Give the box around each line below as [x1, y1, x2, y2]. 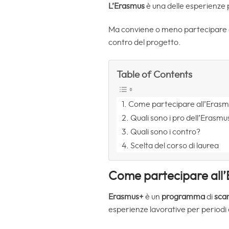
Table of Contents [117, 70, 192, 80]
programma [162, 192, 207, 201]
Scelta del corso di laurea [130, 141, 219, 150]
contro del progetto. [108, 38, 181, 47]
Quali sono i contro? [130, 127, 201, 136]
